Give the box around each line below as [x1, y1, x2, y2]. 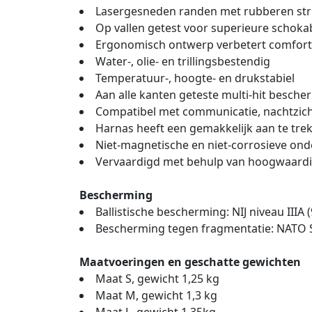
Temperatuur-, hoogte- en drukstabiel [95, 70, 295, 86]
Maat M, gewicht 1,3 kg [95, 287, 217, 303]
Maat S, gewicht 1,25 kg [95, 270, 219, 286]
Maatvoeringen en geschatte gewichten [79, 253, 301, 270]
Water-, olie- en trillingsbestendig [95, 53, 270, 69]
